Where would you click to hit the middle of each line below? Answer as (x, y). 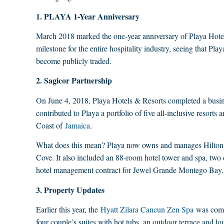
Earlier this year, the (68, 209)
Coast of (50, 125)
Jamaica (77, 125)
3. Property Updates (70, 189)
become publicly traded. (74, 61)
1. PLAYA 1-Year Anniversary (88, 16)
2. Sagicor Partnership (74, 80)
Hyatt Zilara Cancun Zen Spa (147, 209)
